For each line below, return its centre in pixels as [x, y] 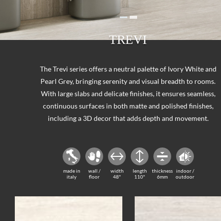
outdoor [185, 177]
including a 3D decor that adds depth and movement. [128, 118]
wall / [94, 171]
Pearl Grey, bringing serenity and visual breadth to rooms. [128, 81]
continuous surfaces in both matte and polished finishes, [128, 106]
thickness [162, 171]
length [140, 171]
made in [72, 171]
